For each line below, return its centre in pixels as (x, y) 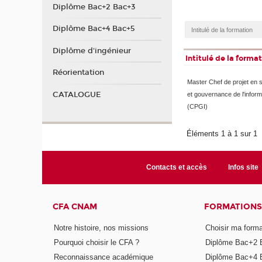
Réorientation (78, 73)
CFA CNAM (75, 207)
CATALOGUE (77, 94)
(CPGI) (197, 107)
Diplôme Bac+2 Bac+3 (94, 7)
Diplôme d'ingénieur (92, 51)
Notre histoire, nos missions (101, 227)
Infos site (244, 168)
